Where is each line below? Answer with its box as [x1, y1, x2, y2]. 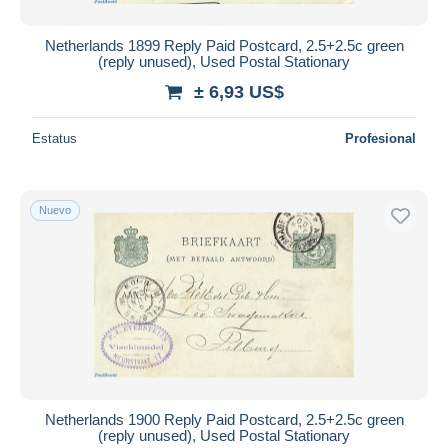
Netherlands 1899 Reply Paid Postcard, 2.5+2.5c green [44, 36, 404, 54]
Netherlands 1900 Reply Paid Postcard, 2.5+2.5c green [44, 410, 404, 428]
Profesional [345, 130, 416, 146]
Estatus [32, 130, 77, 146]
